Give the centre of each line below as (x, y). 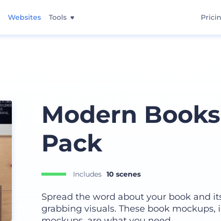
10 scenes (123, 174)
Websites (24, 17)
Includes (87, 174)
